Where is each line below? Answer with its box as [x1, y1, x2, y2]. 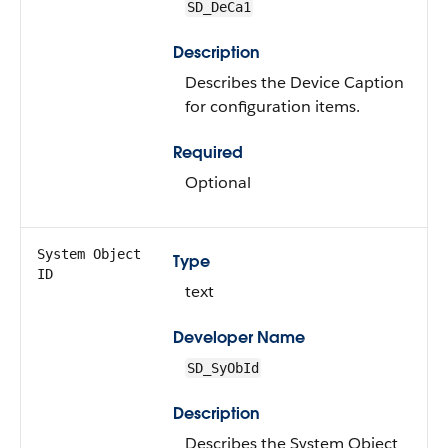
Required [173, 142, 243, 163]
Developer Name [173, 327, 305, 348]
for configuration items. [185, 96, 360, 117]
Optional [185, 172, 251, 193]
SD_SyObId [187, 360, 259, 376]
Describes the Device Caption [185, 72, 404, 93]
